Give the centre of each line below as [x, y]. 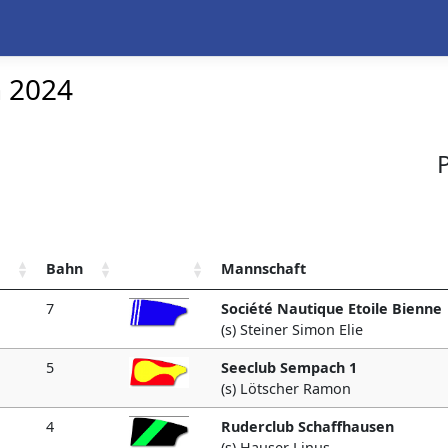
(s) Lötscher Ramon [286, 388]
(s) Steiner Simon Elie [292, 329]
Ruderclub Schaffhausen [307, 426]
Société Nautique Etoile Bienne [331, 308]
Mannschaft [263, 268]
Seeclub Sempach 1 [289, 367]
